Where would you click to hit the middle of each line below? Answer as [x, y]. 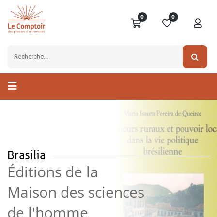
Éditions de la [53, 172]
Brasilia [28, 155]
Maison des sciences [76, 192]
